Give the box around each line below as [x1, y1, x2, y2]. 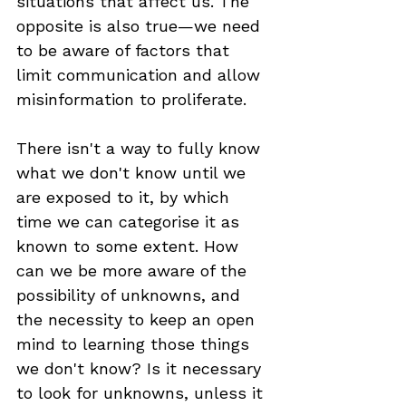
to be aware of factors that [16, 41, 235, 60]
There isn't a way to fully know [16, 139, 266, 158]
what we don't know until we [16, 163, 251, 182]
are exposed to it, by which [16, 188, 235, 207]
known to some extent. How [16, 237, 244, 256]
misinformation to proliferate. [16, 90, 246, 109]
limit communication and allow [16, 65, 266, 84]
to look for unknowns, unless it [16, 383, 268, 402]
